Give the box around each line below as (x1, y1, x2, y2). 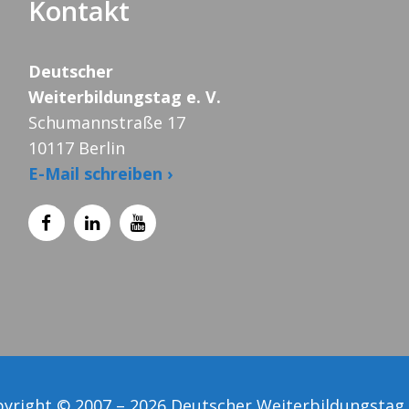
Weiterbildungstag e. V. (27, 86, 221, 109)
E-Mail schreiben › (27, 163, 173, 185)
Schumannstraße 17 (27, 111, 185, 134)
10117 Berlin (27, 137, 125, 160)
